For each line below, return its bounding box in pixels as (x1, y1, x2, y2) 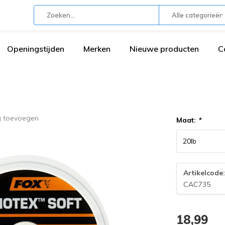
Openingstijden (7, 44, 64, 54)
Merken (83, 44, 110, 54)
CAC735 (183, 179, 211, 189)
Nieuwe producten (130, 44, 199, 54)
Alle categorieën (171, 11, 223, 19)
